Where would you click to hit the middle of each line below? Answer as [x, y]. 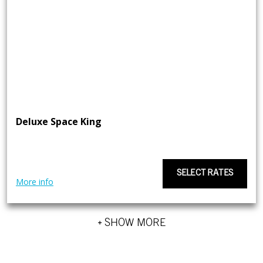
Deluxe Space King [59, 121]
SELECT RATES [205, 173]
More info [35, 181]
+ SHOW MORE [131, 223]
